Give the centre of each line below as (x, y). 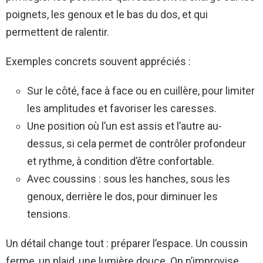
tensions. (49, 214)
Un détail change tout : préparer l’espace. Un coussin (127, 243)
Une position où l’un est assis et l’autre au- (124, 126)
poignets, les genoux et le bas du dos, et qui (107, 14)
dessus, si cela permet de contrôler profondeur (136, 143)
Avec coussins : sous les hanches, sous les (129, 178)
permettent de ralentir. (58, 32)
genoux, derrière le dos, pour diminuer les (122, 196)
